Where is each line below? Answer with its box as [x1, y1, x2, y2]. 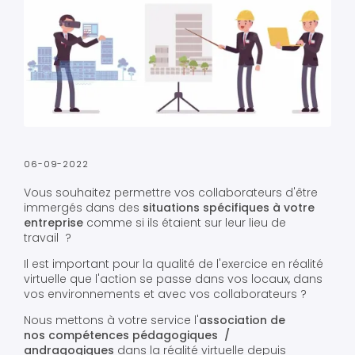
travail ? [24, 230, 71, 246]
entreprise [24, 215, 86, 231]
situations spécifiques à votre [143, 200, 315, 216]
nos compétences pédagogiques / [24, 327, 230, 344]
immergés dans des [24, 200, 143, 216]
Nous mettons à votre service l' [24, 312, 199, 329]
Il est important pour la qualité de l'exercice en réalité [24, 256, 323, 273]
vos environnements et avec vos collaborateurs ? [24, 286, 307, 303]
